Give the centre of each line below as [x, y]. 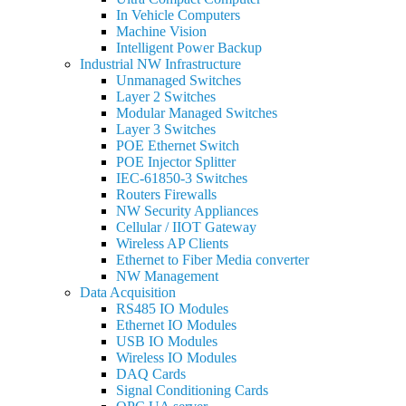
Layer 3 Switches [166, 129]
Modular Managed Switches [197, 113]
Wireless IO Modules [176, 358]
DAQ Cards [151, 374]
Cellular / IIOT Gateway [186, 227]
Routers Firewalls [166, 194]
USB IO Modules [167, 341]
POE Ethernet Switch [178, 145]
